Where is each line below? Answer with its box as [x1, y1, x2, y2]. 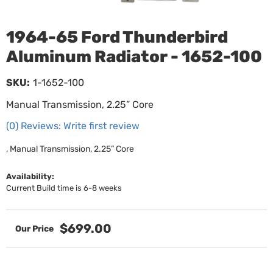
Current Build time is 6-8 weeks [6, 183, 122, 193]
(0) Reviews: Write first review [6, 120, 140, 132]
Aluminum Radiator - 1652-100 [6, 47, 262, 66]
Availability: [6, 172, 54, 181]
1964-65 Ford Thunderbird [6, 27, 228, 47]
